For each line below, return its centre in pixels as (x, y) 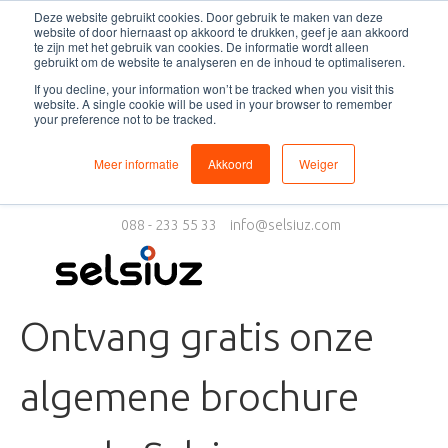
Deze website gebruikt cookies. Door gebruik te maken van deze (208, 16)
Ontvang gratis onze (197, 337)
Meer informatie (136, 163)
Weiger (318, 163)
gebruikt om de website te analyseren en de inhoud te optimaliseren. (219, 61)
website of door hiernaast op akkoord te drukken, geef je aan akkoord (221, 31)
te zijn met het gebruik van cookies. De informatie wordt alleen (201, 46)
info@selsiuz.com (285, 225)
